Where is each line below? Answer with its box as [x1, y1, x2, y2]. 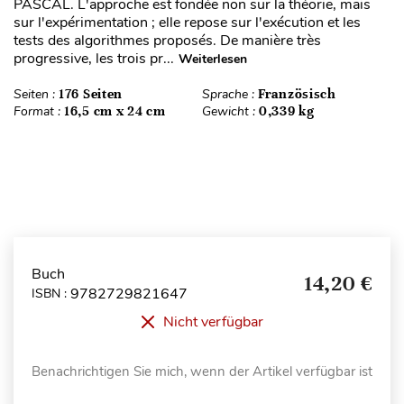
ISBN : [32, 285, 70, 303]
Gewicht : [202, 102, 259, 120]
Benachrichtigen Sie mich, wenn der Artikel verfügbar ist [32, 362, 372, 381]
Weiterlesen [179, 50, 247, 68]
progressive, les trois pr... [14, 48, 174, 69]
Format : [14, 102, 64, 120]
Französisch [258, 85, 336, 102]
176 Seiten [59, 85, 123, 102]
